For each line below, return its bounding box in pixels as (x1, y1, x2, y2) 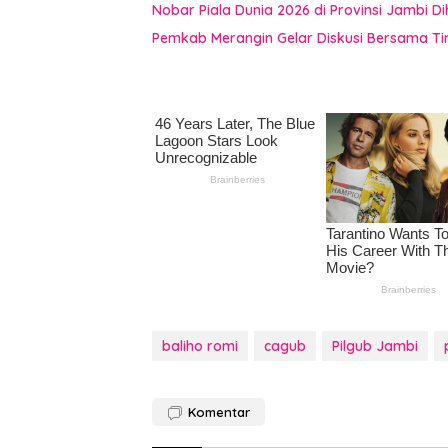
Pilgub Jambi (332, 336, 418, 355)
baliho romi (162, 336, 238, 355)
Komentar (188, 403, 250, 420)
